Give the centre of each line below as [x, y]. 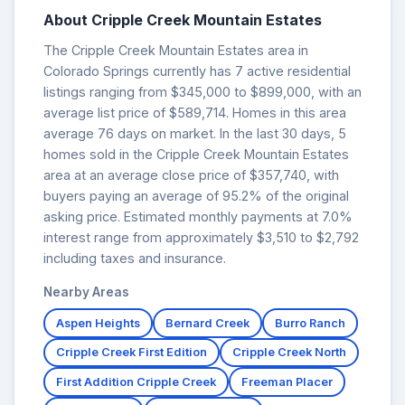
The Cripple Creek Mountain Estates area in [176, 50]
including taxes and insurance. [135, 258]
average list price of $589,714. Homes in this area [195, 112]
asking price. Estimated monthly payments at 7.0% [198, 216]
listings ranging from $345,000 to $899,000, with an [202, 91]
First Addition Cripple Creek [136, 381]
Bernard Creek [207, 323]
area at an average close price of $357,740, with [191, 174]
